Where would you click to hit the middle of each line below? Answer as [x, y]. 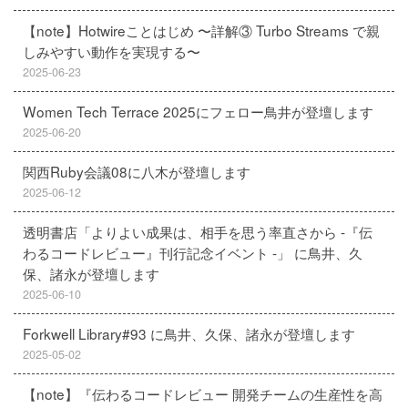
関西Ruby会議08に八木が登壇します [137, 171]
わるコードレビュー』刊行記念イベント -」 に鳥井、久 [193, 252]
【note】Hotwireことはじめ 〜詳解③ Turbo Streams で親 [201, 30]
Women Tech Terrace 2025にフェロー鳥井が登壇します [198, 111]
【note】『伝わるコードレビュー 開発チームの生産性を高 [203, 393]
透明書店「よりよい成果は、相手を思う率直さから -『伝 [198, 231]
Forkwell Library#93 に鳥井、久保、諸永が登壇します [189, 333]
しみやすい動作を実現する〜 [112, 51]
